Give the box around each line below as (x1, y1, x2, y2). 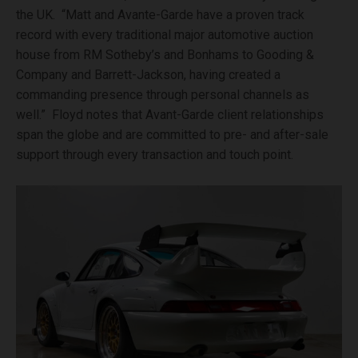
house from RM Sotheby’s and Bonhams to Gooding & (16, 47, 314, 63)
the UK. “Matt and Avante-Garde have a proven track (16, 7, 304, 23)
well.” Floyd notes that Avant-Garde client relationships (16, 107, 324, 123)
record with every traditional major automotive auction (16, 27, 313, 43)
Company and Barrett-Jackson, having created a (16, 67, 280, 83)
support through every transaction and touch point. (16, 147, 293, 163)
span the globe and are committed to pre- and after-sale (16, 127, 328, 143)
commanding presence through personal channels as (16, 87, 309, 103)
